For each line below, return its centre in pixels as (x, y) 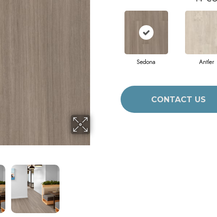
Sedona (146, 62)
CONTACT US (178, 99)
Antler (207, 62)
